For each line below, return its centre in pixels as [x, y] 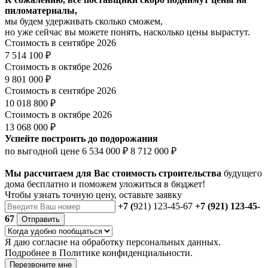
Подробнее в [32, 252]
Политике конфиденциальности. [126, 252]
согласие [50, 242]
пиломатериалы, [41, 10]
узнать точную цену [74, 194]
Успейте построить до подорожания [81, 138]
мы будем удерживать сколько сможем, [84, 21]
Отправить [41, 219]
